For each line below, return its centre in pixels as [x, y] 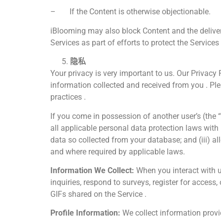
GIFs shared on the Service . [98, 194]
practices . [68, 97]
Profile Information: [85, 213]
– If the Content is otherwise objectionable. [130, 12]
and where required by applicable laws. [118, 151]
